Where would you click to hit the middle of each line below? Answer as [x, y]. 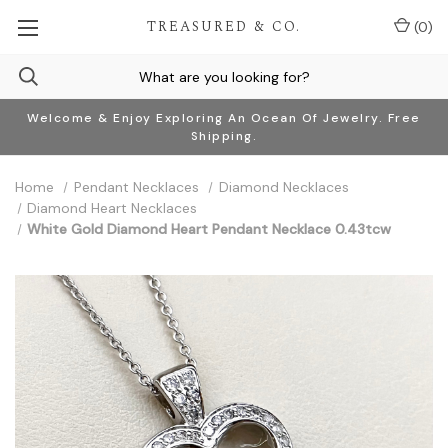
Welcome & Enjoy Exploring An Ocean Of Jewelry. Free [224, 118]
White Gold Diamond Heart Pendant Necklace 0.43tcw [209, 229]
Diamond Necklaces [283, 187]
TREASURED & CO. [223, 26]
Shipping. [224, 136]
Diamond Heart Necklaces [112, 208]
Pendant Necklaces [136, 187]
